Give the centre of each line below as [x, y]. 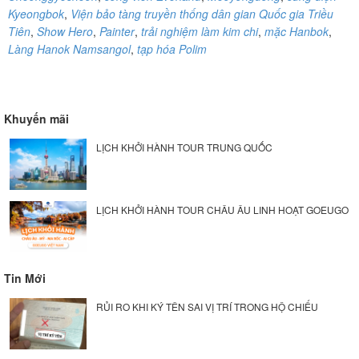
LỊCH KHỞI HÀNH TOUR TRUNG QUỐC [184, 147]
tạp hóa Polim [172, 48]
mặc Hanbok [296, 31]
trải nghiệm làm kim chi [200, 31]
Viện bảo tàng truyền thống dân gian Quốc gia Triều [202, 13]
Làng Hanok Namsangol [69, 48]
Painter [117, 31]
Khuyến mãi [36, 118]
